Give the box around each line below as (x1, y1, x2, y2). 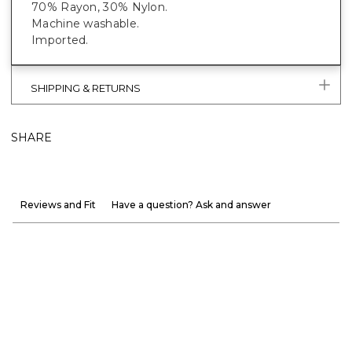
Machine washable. (31, 16, 140, 31)
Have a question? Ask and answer (112, 199, 271, 211)
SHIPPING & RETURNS (31, 82, 141, 95)
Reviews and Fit (20, 199, 96, 211)
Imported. (31, 33, 89, 48)
